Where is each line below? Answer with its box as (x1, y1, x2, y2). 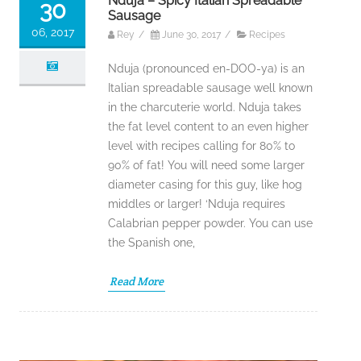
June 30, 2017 (162, 28, 221, 40)
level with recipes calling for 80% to (108, 139, 295, 152)
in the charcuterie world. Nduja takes (108, 100, 301, 114)
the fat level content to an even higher (108, 119, 309, 133)
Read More (110, 273, 164, 288)
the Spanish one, (108, 235, 195, 249)
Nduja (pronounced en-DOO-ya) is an (108, 61, 305, 75)
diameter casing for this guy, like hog (108, 177, 302, 191)
